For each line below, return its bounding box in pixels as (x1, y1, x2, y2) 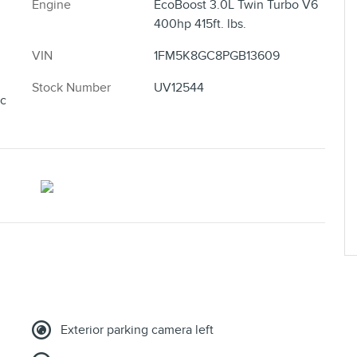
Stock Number (32, 80, 111, 96)
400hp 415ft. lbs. (153, 16, 246, 33)
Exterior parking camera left (61, 322, 214, 339)
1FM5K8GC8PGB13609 (153, 48, 280, 65)
